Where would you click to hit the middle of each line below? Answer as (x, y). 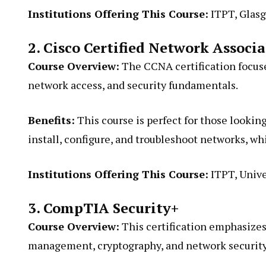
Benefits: (51, 120)
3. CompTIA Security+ (103, 208)
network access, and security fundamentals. (133, 85)
